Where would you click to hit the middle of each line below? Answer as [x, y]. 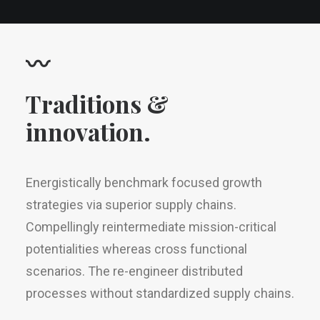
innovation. [88, 131]
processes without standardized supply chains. [160, 293]
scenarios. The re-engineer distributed [134, 271]
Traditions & [97, 104]
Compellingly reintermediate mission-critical [151, 227]
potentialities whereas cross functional [136, 249]
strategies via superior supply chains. [131, 205]
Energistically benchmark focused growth [144, 182]
